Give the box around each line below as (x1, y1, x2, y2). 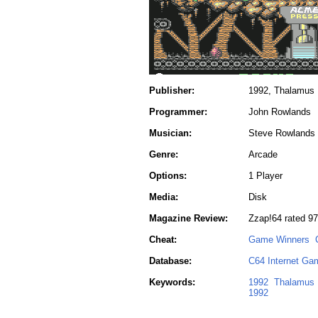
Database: (149, 256, 192, 266)
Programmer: (149, 106, 207, 117)
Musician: (149, 128, 192, 138)
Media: (149, 192, 178, 202)
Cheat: (149, 234, 177, 245)
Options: (149, 170, 187, 181)
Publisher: (149, 85, 194, 96)
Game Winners (248, 234, 309, 245)
